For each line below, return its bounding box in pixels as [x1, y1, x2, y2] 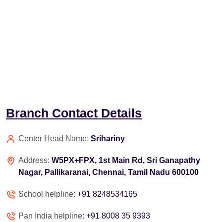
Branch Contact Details [6, 106, 142, 120]
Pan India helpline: [18, 211, 86, 220]
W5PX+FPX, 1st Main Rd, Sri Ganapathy [52, 156, 200, 165]
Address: [18, 156, 52, 165]
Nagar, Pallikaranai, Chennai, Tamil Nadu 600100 [18, 167, 199, 176]
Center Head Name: [18, 134, 91, 143]
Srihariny [91, 134, 125, 143]
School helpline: [18, 189, 77, 198]
